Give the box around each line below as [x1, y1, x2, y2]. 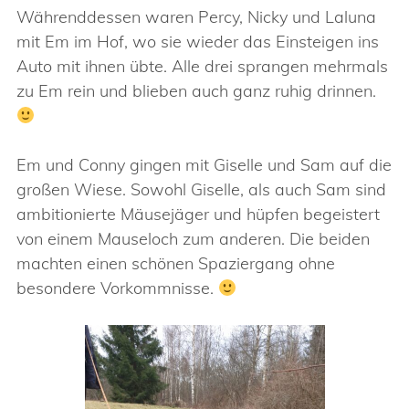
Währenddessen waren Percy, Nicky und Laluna [16, 6, 376, 27]
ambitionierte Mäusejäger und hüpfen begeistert [16, 204, 380, 225]
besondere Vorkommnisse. [16, 278, 218, 299]
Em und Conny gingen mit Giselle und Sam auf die [16, 154, 392, 175]
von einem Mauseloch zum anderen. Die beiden [16, 228, 370, 249]
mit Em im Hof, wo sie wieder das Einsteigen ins [16, 31, 379, 52]
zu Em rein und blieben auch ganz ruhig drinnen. [16, 80, 376, 101]
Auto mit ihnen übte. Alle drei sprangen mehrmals [16, 56, 388, 77]
